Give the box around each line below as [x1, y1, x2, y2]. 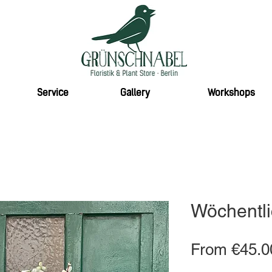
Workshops [208, 89, 255, 98]
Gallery [120, 89, 150, 98]
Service [37, 89, 69, 98]
